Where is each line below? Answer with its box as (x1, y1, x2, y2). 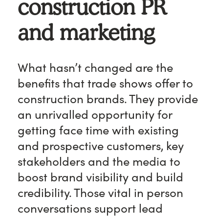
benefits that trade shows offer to (18, 76, 193, 90)
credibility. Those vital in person (18, 186, 183, 200)
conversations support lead (18, 201, 163, 216)
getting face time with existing (18, 123, 179, 137)
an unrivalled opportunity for (18, 108, 172, 122)
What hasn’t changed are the (18, 61, 173, 75)
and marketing (18, 18, 154, 45)
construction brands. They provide (18, 92, 198, 106)
